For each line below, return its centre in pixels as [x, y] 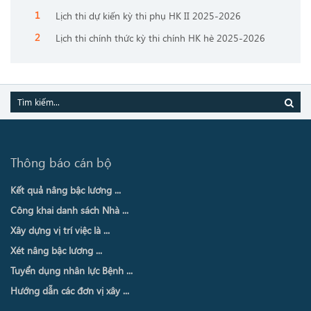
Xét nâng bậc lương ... [56, 251]
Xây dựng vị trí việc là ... [60, 230]
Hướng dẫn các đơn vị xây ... [70, 291]
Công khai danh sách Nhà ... [69, 210]
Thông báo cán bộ [61, 163]
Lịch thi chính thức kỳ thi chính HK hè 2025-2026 [160, 38]
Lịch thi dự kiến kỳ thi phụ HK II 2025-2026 [148, 16]
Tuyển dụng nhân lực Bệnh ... [72, 271]
